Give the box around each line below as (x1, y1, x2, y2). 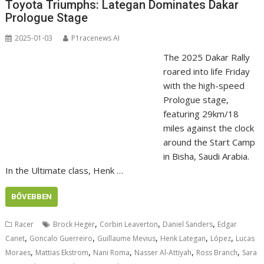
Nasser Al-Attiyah (134, 247, 192, 258)
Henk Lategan (160, 233, 206, 243)
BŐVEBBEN (11, 192, 52, 201)
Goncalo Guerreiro (29, 233, 93, 243)
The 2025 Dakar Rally (163, 51, 250, 63)
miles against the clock (163, 121, 254, 134)
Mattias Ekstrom (35, 247, 89, 258)
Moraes (5, 247, 31, 258)
